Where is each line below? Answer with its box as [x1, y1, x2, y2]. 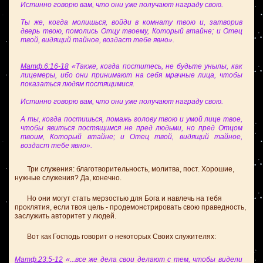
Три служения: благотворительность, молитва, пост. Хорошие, [15, 165, 234, 173]
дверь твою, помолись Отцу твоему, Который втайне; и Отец [21, 27, 242, 35]
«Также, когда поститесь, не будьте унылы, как [69, 62, 242, 70]
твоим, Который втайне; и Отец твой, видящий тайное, [21, 133, 242, 141]
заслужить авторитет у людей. [15, 212, 116, 220]
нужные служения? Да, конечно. [15, 174, 122, 182]
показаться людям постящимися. [21, 80, 134, 88]
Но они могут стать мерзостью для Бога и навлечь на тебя [15, 194, 222, 203]
